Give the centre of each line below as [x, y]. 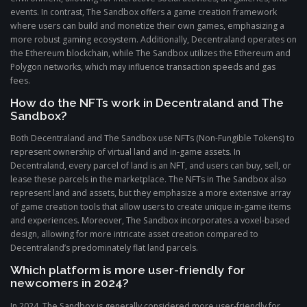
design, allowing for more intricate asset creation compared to [134, 234]
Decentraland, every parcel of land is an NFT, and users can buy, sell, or [151, 166]
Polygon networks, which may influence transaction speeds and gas [143, 67]
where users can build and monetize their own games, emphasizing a [147, 26]
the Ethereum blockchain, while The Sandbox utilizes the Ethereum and [150, 53]
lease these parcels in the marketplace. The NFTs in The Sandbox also [148, 180]
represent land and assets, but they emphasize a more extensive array [150, 193]
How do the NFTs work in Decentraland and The [147, 103]
